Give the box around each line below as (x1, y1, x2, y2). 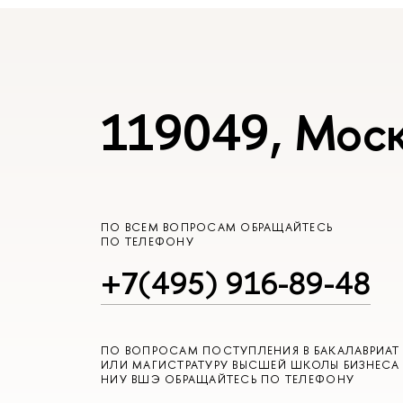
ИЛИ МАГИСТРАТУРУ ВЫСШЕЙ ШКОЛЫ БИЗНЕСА (101, 356, 400, 372)
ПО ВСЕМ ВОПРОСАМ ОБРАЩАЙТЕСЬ (101, 219, 334, 236)
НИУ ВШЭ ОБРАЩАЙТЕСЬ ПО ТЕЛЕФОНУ (101, 371, 355, 387)
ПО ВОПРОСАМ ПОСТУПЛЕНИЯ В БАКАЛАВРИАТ (101, 342, 400, 358)
